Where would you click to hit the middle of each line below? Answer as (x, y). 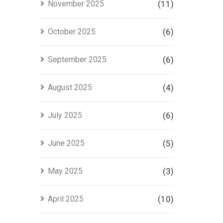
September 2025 (77, 59)
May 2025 (65, 171)
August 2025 (70, 87)
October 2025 (71, 32)
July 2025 (65, 115)
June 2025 (66, 143)
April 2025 (65, 199)
